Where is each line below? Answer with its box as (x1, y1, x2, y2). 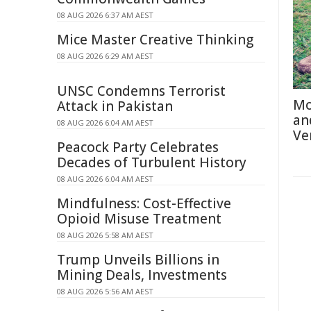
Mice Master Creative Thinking (57, 31, 253, 49)
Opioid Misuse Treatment (57, 210, 221, 228)
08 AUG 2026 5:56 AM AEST (57, 286, 153, 296)
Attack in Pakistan (57, 97, 173, 115)
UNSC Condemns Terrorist (57, 82, 226, 100)
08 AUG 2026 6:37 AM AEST (57, 10, 153, 20)
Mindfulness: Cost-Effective (57, 194, 231, 212)
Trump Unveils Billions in (57, 251, 219, 269)
